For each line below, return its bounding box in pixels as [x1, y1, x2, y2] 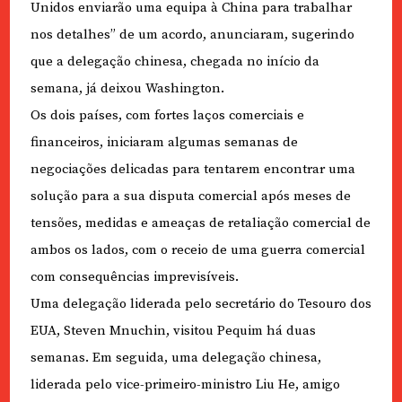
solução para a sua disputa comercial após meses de [30, 188, 351, 205]
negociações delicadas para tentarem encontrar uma [30, 161, 355, 179]
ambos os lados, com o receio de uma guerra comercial [30, 241, 365, 259]
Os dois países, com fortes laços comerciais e [30, 107, 304, 125]
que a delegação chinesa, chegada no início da [30, 53, 319, 71]
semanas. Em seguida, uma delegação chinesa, [30, 349, 321, 367]
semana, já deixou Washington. [30, 80, 224, 98]
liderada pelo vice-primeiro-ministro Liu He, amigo [30, 376, 340, 394]
